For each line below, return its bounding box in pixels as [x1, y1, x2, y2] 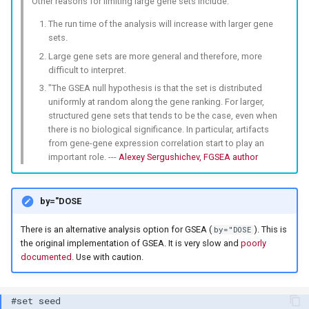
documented [20, 251, 72, 262]
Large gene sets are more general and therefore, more [48, 50, 262, 61]
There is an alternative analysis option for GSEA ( [20, 223, 212, 235]
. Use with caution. [71, 251, 143, 262]
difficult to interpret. [48, 64, 126, 75]
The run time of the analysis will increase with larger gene [48, 19, 273, 30]
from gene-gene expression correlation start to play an [48, 137, 264, 148]
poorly [240, 237, 266, 248]
